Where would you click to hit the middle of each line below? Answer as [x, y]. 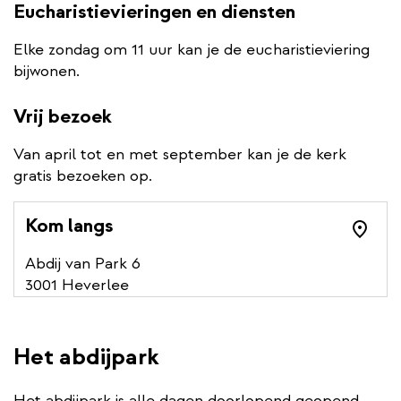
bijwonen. [47, 72]
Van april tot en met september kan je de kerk [180, 155]
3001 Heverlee [77, 286]
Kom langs [69, 226]
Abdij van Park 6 [83, 264]
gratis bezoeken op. [83, 176]
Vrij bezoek [63, 117]
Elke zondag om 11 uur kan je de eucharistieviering [192, 50]
